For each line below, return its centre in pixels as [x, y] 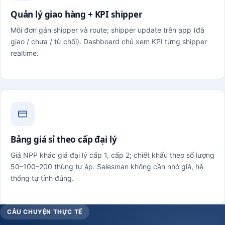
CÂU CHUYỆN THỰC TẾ [45, 211]
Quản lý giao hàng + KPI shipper [77, 14]
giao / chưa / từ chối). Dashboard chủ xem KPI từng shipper [109, 41]
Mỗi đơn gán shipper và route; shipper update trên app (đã [107, 30]
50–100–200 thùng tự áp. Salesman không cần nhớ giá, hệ [107, 166]
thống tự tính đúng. [42, 178]
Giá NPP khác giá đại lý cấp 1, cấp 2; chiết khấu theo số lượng [113, 155]
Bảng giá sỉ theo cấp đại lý [64, 139]
